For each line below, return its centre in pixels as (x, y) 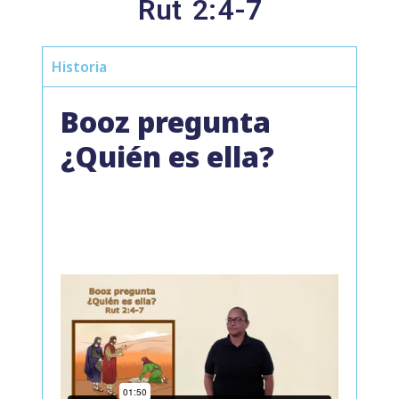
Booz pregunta (166, 122)
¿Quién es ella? (167, 156)
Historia (79, 67)
